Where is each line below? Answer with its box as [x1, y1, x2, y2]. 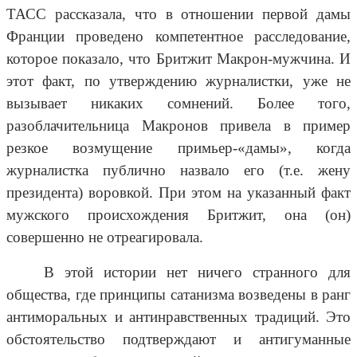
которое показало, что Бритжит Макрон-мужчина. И [6, 50, 351, 68]
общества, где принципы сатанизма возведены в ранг [6, 286, 351, 304]
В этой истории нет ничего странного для [44, 264, 351, 281]
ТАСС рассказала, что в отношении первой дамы [6, 6, 351, 23]
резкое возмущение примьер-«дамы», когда [6, 139, 351, 157]
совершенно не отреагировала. [6, 229, 203, 246]
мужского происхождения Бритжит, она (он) [6, 206, 351, 224]
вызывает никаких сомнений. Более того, [6, 95, 351, 112]
